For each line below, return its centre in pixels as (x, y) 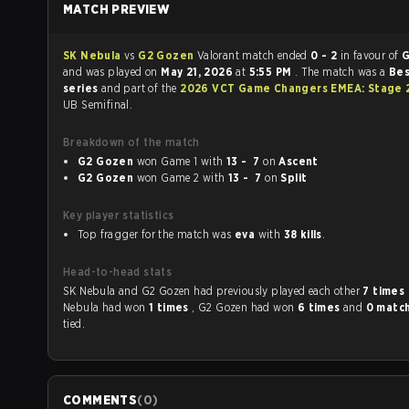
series (82, 88)
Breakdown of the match (131, 142)
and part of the (141, 88)
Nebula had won (106, 307)
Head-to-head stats (118, 272)
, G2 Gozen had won (245, 307)
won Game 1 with (213, 161)
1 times (171, 307)
